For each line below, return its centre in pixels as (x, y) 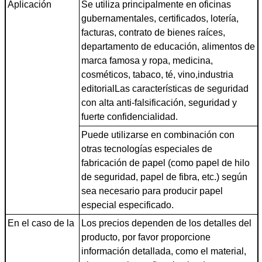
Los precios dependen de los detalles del (166, 223)
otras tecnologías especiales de (147, 149)
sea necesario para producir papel (152, 191)
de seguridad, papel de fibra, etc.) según (164, 177)
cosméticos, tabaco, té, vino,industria (157, 74)
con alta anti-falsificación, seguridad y (159, 102)
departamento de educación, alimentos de (168, 46)
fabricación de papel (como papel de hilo (166, 163)
